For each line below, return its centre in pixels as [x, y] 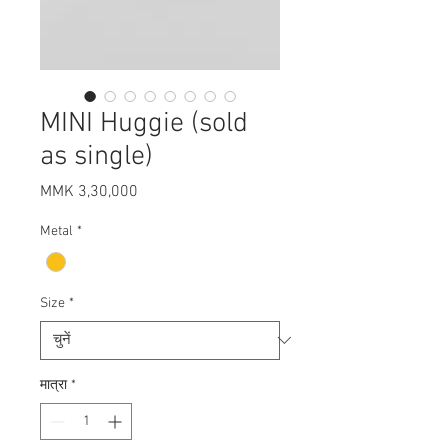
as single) [96, 157]
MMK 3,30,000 [89, 192]
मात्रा [53, 385]
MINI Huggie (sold [144, 124]
